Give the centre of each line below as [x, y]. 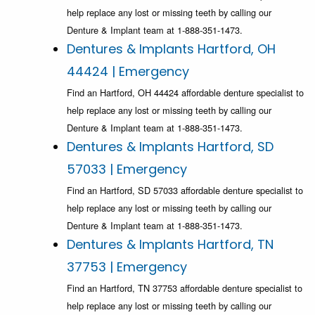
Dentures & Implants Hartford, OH [171, 49]
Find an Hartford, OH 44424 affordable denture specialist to [185, 93]
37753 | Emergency [127, 267]
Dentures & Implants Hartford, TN [170, 245]
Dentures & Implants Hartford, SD [170, 147]
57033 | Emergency [127, 169]
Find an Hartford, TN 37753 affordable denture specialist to [185, 288]
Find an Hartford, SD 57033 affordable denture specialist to [185, 191]
